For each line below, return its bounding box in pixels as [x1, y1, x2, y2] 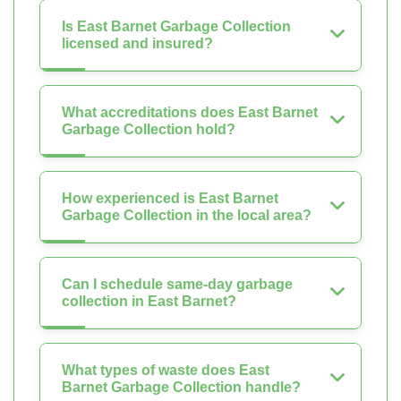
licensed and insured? [62, 36, 213, 52]
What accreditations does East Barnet [62, 105, 318, 121]
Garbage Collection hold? [62, 122, 235, 138]
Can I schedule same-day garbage [62, 277, 293, 293]
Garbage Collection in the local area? [62, 208, 311, 224]
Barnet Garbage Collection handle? [62, 380, 301, 396]
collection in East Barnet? [62, 294, 236, 310]
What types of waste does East [62, 363, 269, 379]
